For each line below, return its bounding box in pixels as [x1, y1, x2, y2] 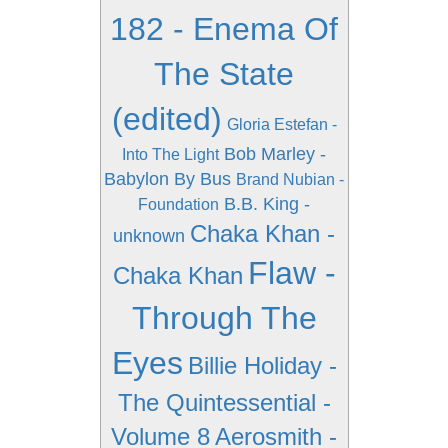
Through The [131, 300, 317, 336]
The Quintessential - [117, 389, 331, 416]
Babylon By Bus [104, 169, 231, 189]
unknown [113, 226, 185, 246]
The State [154, 56, 294, 92]
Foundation [138, 196, 219, 213]
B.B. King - [224, 194, 310, 214]
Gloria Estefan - [226, 116, 337, 133]
